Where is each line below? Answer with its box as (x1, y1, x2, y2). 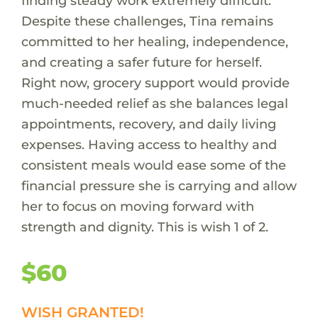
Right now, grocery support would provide (21, 74, 290, 91)
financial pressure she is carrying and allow (21, 177, 297, 194)
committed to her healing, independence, (21, 33, 288, 50)
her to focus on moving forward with (21, 197, 254, 214)
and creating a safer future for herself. (21, 53, 262, 70)
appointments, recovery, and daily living (21, 115, 276, 132)
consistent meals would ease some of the (21, 156, 286, 173)
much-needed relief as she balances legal (21, 94, 288, 111)
